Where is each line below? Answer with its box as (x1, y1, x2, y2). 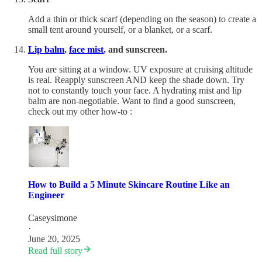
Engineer (28, 190, 64, 201)
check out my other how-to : (28, 106, 132, 116)
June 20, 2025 (28, 234, 80, 244)
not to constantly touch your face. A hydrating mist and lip (28, 85, 242, 95)
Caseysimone (28, 213, 77, 223)
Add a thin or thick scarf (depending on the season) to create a (28, 13, 256, 24)
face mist (69, 44, 104, 54)
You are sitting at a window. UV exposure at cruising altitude (28, 64, 253, 74)
